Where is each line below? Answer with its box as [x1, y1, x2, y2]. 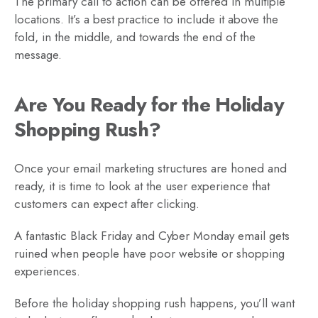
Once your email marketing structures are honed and [14, 159, 287, 177]
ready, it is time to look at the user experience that [14, 177, 270, 194]
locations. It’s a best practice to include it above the [14, 10, 278, 28]
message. [14, 45, 62, 63]
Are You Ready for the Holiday [14, 89, 284, 119]
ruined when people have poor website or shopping [14, 244, 285, 262]
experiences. [14, 262, 80, 280]
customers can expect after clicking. [14, 194, 199, 212]
